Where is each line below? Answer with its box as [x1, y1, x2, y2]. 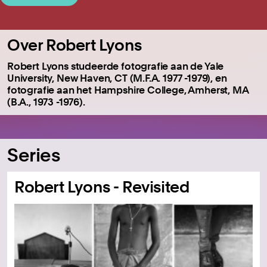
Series [7, 143, 60, 166]
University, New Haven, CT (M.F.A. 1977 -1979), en [7, 71, 227, 84]
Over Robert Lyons [7, 35, 142, 54]
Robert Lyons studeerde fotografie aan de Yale [7, 59, 224, 72]
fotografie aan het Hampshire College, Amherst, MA [7, 83, 249, 96]
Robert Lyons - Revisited [14, 177, 190, 196]
